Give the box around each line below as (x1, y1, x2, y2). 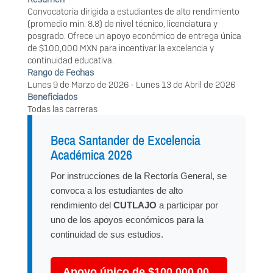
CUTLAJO (113, 200, 157, 211)
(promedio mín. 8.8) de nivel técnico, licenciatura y (27, 18, 218, 30)
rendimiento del (51, 200, 113, 211)
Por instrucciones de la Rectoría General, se (51, 171, 227, 182)
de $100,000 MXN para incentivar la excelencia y (27, 43, 214, 54)
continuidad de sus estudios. (51, 229, 163, 240)
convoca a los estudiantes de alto (51, 185, 183, 196)
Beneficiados (27, 91, 77, 103)
